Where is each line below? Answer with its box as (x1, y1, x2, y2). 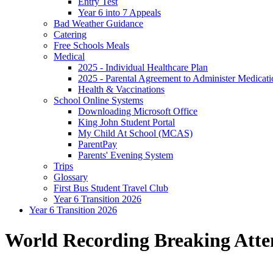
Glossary (54, 172, 88, 183)
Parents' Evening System (78, 150, 173, 161)
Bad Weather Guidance (54, 18, 143, 29)
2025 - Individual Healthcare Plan (78, 62, 208, 73)
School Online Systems (54, 95, 143, 106)
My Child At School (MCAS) (78, 128, 193, 139)
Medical (54, 51, 85, 62)
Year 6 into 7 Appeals (78, 7, 161, 18)
